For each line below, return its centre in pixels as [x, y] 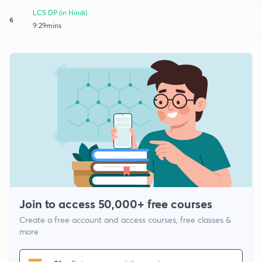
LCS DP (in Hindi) [60, 12]
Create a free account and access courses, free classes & [125, 220]
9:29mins [47, 25]
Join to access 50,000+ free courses [116, 204]
